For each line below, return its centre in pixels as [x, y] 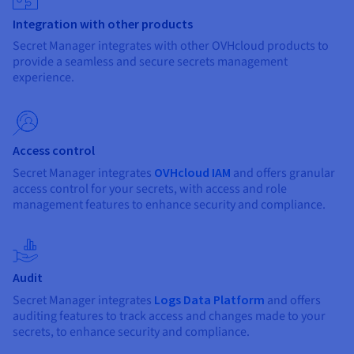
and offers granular [283, 173]
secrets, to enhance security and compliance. [132, 332]
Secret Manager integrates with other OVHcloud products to [171, 46]
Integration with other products [103, 24]
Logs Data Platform [209, 300]
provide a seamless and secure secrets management [150, 62]
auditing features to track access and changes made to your [169, 316]
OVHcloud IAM [192, 173]
